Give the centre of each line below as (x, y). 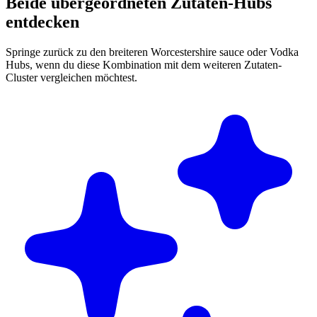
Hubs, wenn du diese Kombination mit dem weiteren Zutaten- (144, 64)
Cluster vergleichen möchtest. (71, 77)
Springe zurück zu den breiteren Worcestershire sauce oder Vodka (152, 52)
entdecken (42, 22)
